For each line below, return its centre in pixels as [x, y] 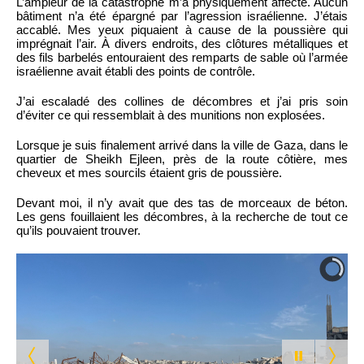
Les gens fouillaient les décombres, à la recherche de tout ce [182, 216]
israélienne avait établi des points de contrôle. [136, 71]
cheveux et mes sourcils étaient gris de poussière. [149, 172]
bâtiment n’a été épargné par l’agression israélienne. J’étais [182, 15]
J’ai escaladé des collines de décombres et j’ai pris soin [182, 101]
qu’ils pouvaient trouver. [78, 230]
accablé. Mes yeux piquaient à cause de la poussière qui [182, 29]
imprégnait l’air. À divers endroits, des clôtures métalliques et [182, 43]
